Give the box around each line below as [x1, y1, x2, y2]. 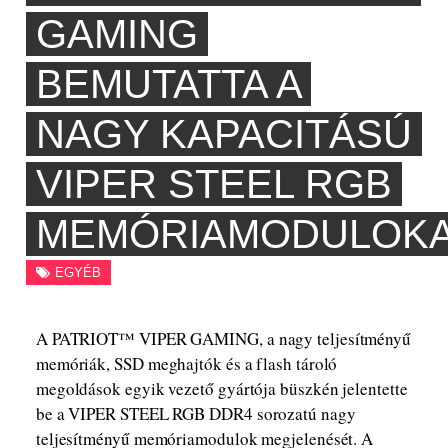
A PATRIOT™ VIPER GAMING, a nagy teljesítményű [35, 327, 412, 351]
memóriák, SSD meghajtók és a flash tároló [35, 352, 338, 376]
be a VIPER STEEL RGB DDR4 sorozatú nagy [35, 402, 356, 426]
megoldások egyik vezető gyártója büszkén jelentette [35, 377, 408, 401]
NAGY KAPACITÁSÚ [35, 112, 412, 157]
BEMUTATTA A [35, 62, 301, 107]
